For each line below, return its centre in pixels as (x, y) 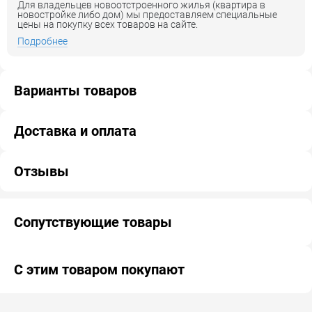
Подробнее (42, 41)
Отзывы (41, 171)
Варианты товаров (75, 91)
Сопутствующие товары (93, 222)
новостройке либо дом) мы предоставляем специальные (147, 15)
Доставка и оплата (75, 131)
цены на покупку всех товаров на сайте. (108, 24)
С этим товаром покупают (99, 270)
